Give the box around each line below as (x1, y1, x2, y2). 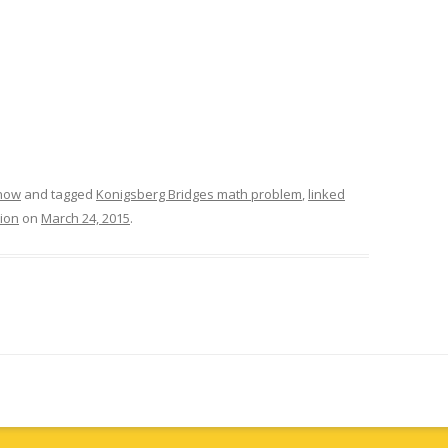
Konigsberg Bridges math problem (96, 185, 302, 203)
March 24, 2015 (41, 209, 130, 227)
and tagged (21, 185, 96, 203)
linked (308, 185, 345, 203)
